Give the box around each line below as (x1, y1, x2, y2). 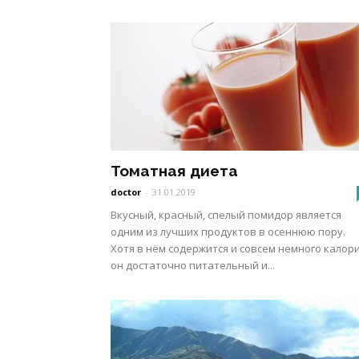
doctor (111, 186, 141, 198)
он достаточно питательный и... (111, 258, 275, 272)
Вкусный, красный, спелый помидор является (111, 208, 341, 222)
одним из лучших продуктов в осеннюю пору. (111, 224, 345, 239)
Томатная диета (111, 162, 238, 179)
